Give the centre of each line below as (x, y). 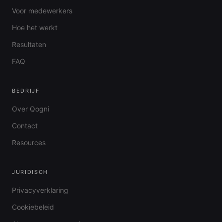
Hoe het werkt (35, 28)
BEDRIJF (26, 91)
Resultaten (29, 44)
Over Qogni (30, 109)
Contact (25, 126)
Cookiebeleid (33, 207)
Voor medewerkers (42, 11)
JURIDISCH (30, 172)
